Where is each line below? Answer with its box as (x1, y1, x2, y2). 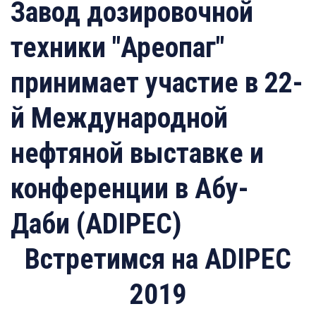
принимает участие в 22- (11, 66, 303, 99)
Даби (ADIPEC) (11, 207, 182, 241)
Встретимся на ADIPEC (25, 243, 291, 276)
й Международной (11, 102, 228, 135)
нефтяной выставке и (11, 137, 264, 170)
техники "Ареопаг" (11, 31, 224, 64)
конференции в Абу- (11, 172, 249, 205)
